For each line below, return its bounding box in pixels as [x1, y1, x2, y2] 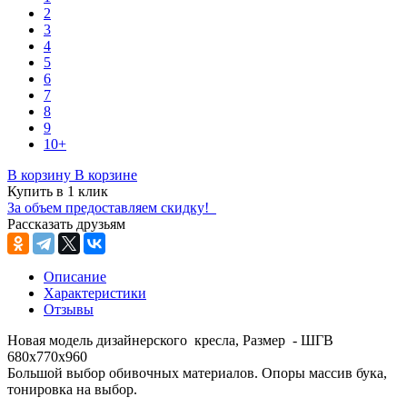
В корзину [7, 167, 71, 184]
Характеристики [44, 285, 146, 302]
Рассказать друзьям [7, 216, 125, 233]
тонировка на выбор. [7, 382, 137, 398]
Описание [44, 269, 106, 285]
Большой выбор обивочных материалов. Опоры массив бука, [7, 365, 387, 382]
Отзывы [44, 302, 94, 318]
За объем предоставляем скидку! [7, 200, 213, 216]
